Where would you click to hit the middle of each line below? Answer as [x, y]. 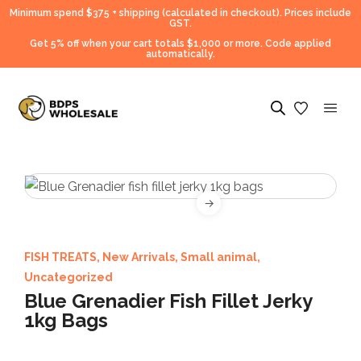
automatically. [180, 54]
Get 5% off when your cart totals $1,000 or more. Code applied [180, 44]
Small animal [219, 257]
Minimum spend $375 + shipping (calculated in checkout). [147, 13]
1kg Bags [66, 320]
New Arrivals [139, 257]
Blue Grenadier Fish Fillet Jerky [168, 301]
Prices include [318, 13]
